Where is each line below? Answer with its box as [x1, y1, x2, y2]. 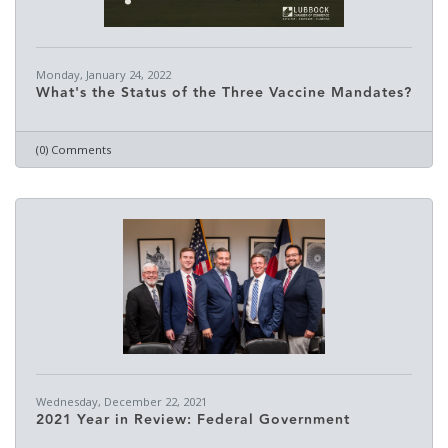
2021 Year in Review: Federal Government [36, 409, 350, 431]
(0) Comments [36, 142, 111, 157]
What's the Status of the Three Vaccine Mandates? [36, 82, 412, 104]
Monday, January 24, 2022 [36, 67, 171, 82]
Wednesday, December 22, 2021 [36, 394, 207, 409]
